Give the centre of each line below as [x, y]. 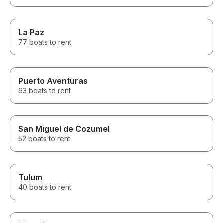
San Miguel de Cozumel [64, 129]
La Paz [31, 32]
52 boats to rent [44, 138]
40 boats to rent [45, 187]
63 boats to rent [45, 90]
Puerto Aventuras [53, 80]
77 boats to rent [45, 42]
